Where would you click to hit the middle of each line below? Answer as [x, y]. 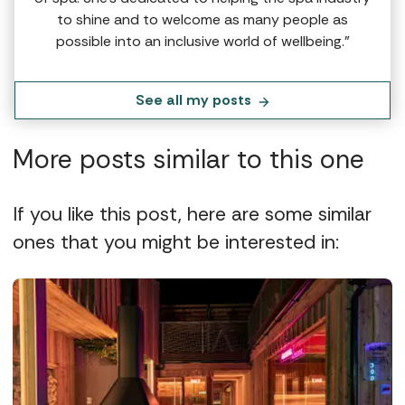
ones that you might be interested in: [176, 242]
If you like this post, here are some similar [192, 214]
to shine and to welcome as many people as [202, 19]
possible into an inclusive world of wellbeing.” [202, 41]
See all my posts [193, 99]
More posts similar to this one [188, 159]
